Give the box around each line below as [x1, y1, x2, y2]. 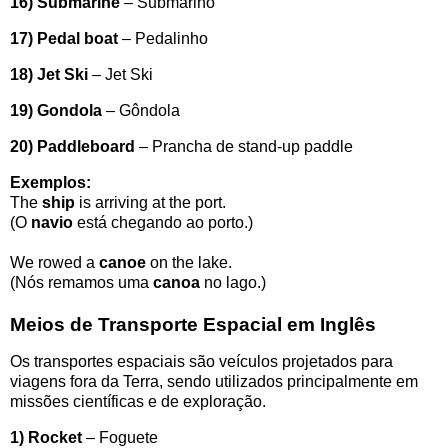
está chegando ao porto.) [73, 213, 253, 231]
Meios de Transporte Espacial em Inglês [10, 313, 376, 335]
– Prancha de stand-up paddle [135, 137, 353, 155]
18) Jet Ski [10, 66, 88, 84]
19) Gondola [10, 101, 102, 119]
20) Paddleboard [10, 137, 135, 155]
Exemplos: [10, 173, 91, 191]
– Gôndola [102, 101, 180, 119]
